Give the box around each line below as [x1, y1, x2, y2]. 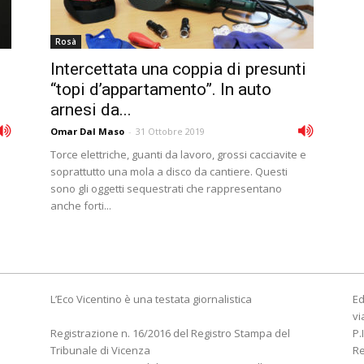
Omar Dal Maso [50, 125, 124, 137]
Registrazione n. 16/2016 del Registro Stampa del [50, 326, 290, 340]
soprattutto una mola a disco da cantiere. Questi [50, 164, 288, 179]
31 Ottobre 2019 [136, 125, 205, 137]
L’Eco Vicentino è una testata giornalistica [50, 292, 252, 306]
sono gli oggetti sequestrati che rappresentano [50, 181, 282, 196]
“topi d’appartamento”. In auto [50, 80, 271, 99]
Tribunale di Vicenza [50, 343, 150, 357]
